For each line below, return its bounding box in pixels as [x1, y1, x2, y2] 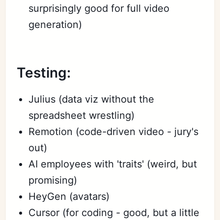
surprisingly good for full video [28, 2, 170, 14]
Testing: [17, 64, 71, 81]
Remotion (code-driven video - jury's [28, 126, 199, 137]
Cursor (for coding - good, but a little [28, 207, 200, 219]
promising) [28, 174, 78, 186]
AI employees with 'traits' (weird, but [28, 158, 197, 170]
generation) [28, 19, 82, 30]
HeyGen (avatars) [28, 191, 110, 202]
